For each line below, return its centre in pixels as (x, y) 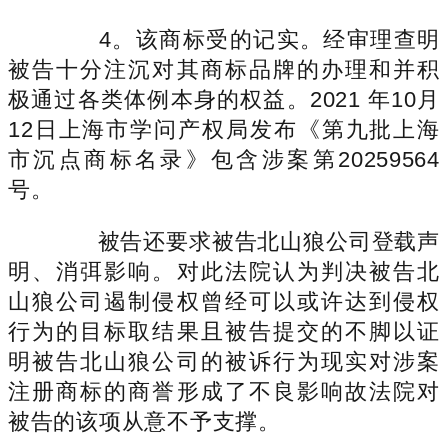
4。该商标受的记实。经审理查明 (246, 39)
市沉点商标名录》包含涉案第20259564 (224, 159)
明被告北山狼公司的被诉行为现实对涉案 (224, 361)
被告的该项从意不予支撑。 (144, 421)
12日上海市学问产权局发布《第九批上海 (224, 129)
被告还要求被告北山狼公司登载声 (246, 241)
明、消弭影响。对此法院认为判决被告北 (224, 271)
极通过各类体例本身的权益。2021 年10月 (224, 99)
